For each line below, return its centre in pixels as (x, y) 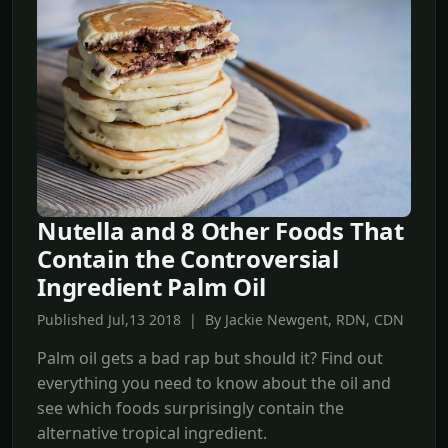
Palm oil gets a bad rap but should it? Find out (210, 358)
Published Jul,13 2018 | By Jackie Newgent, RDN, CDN (220, 320)
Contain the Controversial (188, 259)
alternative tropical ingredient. (152, 433)
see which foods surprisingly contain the (190, 408)
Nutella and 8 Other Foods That (220, 231)
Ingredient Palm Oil (151, 287)
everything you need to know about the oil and (214, 383)
